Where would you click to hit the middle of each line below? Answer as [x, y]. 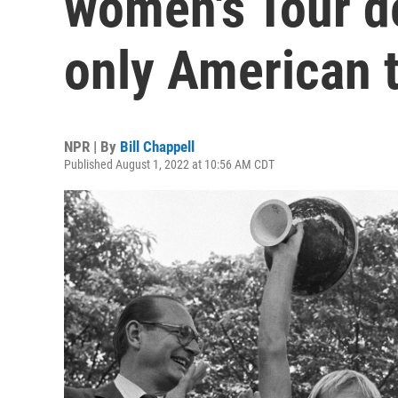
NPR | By [92, 147]
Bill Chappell [157, 147]
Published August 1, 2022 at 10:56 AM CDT [169, 164]
